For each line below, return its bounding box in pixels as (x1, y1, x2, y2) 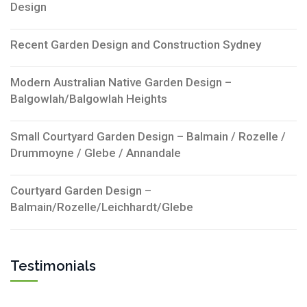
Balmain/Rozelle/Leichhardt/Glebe (10, 199, 193, 214)
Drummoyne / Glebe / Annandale (10, 145, 181, 160)
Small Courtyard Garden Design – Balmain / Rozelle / (10, 129, 286, 143)
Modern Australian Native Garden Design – (10, 75, 232, 89)
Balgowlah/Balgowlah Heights (10, 91, 167, 106)
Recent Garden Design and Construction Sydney (10, 37, 261, 51)
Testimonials (10, 257, 96, 274)
